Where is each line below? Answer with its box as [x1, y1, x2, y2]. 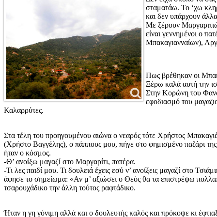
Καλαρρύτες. [4, 106, 44, 115]
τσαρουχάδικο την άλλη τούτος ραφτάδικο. [4, 184, 136, 192]
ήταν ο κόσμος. [4, 149, 51, 157]
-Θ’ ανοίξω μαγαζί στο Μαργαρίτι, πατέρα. [4, 157, 136, 166]
